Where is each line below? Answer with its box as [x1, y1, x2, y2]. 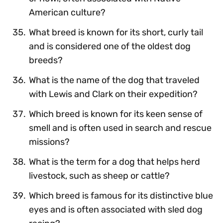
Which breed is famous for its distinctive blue [29, 190, 213, 201]
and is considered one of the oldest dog [29, 40, 191, 52]
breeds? [29, 54, 63, 66]
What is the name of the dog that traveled [29, 74, 200, 86]
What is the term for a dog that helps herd [29, 156, 200, 167]
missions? [29, 136, 70, 147]
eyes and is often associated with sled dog [29, 204, 203, 215]
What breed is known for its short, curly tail [29, 26, 203, 38]
